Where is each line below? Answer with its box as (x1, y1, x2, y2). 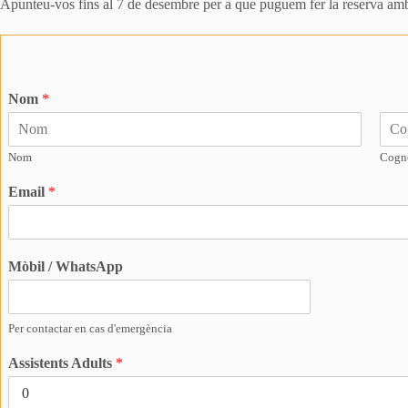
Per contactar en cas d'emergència (8, 321, 172, 335)
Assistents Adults (8, 355, 116, 371)
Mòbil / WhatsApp (8, 259, 123, 274)
